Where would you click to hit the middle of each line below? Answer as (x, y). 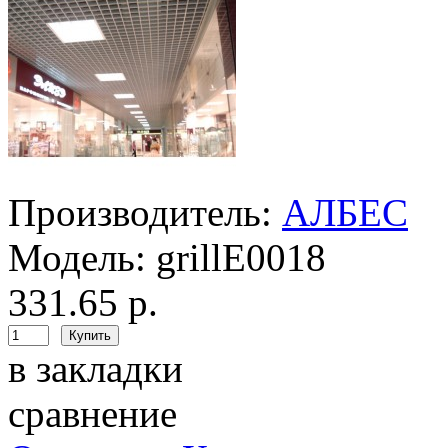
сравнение (92, 414)
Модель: (77, 258)
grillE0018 (241, 258)
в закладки (95, 369)
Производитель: (140, 213)
